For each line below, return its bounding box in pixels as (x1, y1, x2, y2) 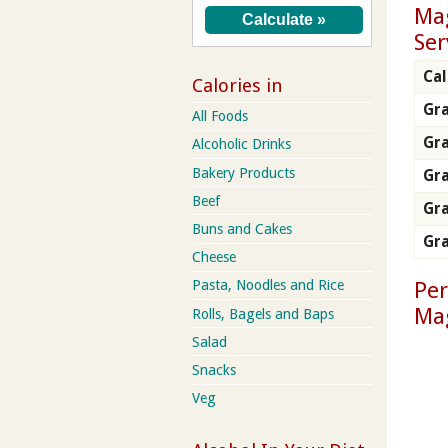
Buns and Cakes (192, 220, 292, 237)
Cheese (192, 249, 236, 266)
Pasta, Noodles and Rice (192, 277, 344, 294)
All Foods (192, 108, 248, 125)
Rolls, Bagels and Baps (192, 305, 334, 322)
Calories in (192, 74, 283, 96)
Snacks (192, 361, 236, 378)
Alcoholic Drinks (192, 136, 291, 153)
